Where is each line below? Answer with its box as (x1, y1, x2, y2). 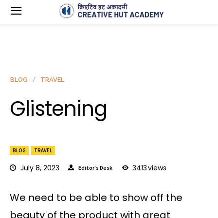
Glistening (10, 94, 107, 124)
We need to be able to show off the (10, 191, 182, 205)
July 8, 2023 (20, 163, 59, 173)
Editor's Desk (78, 163, 112, 171)
